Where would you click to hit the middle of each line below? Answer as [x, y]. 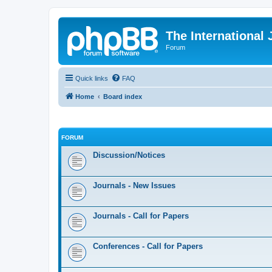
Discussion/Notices [129, 155]
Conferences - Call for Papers [148, 246]
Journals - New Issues [134, 185]
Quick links [92, 78]
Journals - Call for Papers [141, 216]
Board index [123, 96]
